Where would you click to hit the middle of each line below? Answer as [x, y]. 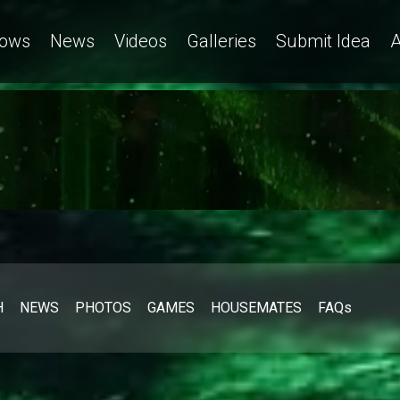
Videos [141, 41]
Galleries [221, 41]
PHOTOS [103, 307]
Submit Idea [323, 41]
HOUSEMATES [256, 307]
